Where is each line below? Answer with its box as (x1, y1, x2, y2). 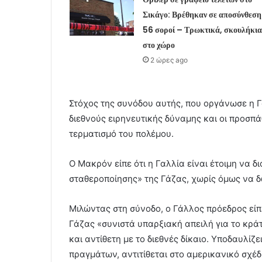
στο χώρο (142, 39, 175, 51)
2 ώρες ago (150, 55, 188, 64)
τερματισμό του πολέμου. (69, 127, 174, 139)
